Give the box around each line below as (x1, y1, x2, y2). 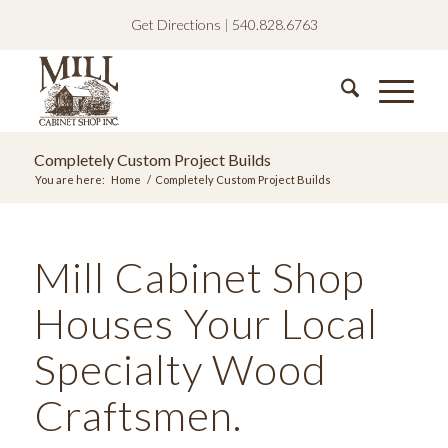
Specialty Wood (33, 344, 327, 394)
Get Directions (130, 16, 221, 33)
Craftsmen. (33, 390, 242, 440)
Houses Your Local (33, 298, 378, 348)
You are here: (34, 173, 105, 186)
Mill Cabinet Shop (33, 252, 365, 302)
